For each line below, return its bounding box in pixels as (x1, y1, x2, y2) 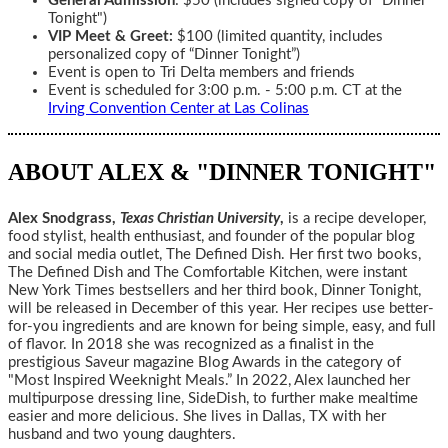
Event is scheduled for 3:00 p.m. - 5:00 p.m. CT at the (48, 83, 402, 98)
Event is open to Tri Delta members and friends (48, 65, 359, 80)
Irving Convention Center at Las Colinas (48, 101, 309, 116)
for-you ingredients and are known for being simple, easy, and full (8, 319, 436, 334)
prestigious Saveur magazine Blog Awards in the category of (8, 355, 401, 370)
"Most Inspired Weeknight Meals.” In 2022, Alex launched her (8, 373, 410, 388)
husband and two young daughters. (8, 427, 236, 442)
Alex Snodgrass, (8, 211, 120, 226)
